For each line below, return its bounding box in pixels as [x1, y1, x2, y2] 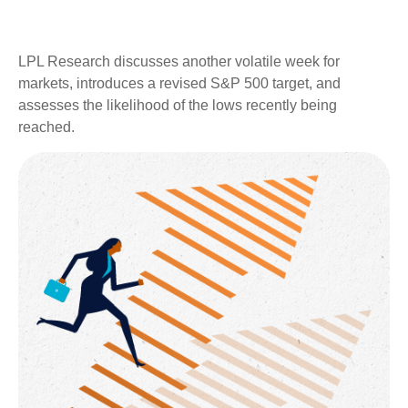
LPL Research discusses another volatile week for [18, 54, 340, 69]
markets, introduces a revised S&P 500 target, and [18, 76, 341, 91]
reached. [18, 119, 75, 135]
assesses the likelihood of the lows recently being [18, 97, 337, 113]
